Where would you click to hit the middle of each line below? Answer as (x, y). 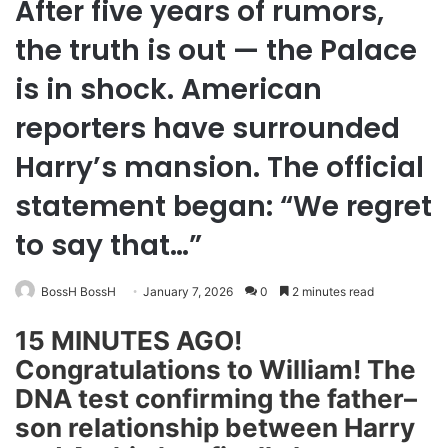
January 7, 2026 (188, 291)
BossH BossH (78, 291)
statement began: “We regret (223, 206)
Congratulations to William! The (215, 369)
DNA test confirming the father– (216, 398)
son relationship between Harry (215, 427)
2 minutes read (331, 291)
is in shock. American (168, 89)
